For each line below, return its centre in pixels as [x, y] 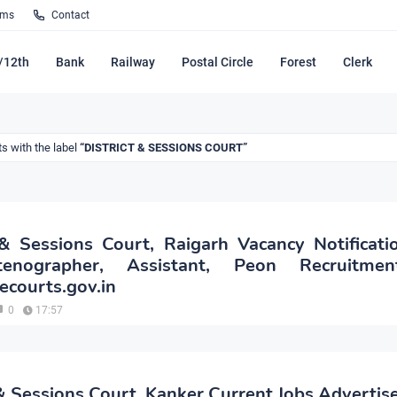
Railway [133, 62]
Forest [298, 62]
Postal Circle [218, 62]
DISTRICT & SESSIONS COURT [163, 148]
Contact [70, 15]
